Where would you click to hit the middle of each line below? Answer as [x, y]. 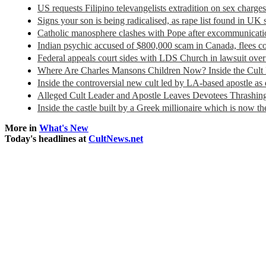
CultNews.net [116, 139]
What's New [64, 128]
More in [22, 128]
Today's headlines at [47, 139]
